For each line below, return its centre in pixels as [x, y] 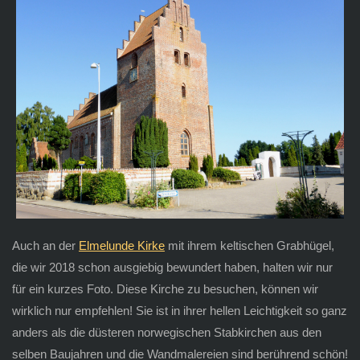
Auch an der [45, 245]
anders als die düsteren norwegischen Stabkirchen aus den [166, 332]
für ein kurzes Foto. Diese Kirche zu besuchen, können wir [165, 288]
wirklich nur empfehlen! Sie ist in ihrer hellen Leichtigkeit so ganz [179, 310]
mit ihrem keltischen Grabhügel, [249, 245]
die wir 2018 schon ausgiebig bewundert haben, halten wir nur [172, 267]
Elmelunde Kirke [121, 245]
